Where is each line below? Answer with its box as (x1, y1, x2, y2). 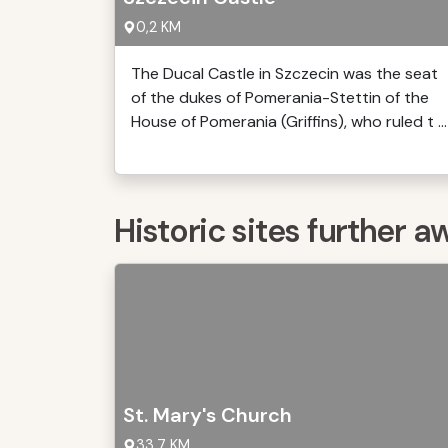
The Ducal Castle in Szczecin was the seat (131, 63, 438, 84)
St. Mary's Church (123, 402, 292, 428)
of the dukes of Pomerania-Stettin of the (131, 87, 429, 108)
